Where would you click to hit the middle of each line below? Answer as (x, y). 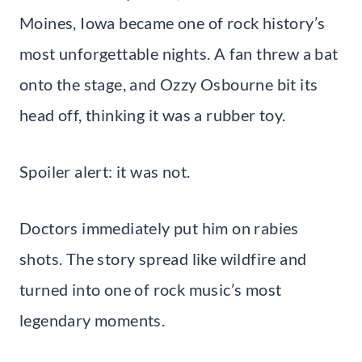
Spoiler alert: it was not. (105, 171)
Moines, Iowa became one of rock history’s (173, 22)
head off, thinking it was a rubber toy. (153, 114)
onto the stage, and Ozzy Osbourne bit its (169, 84)
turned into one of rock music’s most (151, 289)
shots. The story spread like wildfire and (163, 258)
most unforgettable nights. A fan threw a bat (179, 53)
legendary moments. (93, 320)
